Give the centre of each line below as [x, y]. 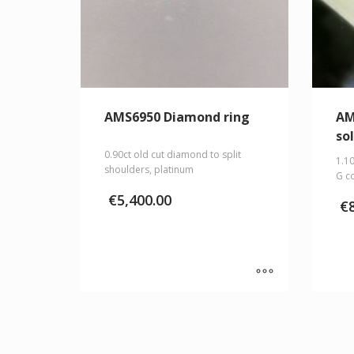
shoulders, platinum [149, 170]
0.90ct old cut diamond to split [173, 155]
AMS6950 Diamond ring [177, 117]
